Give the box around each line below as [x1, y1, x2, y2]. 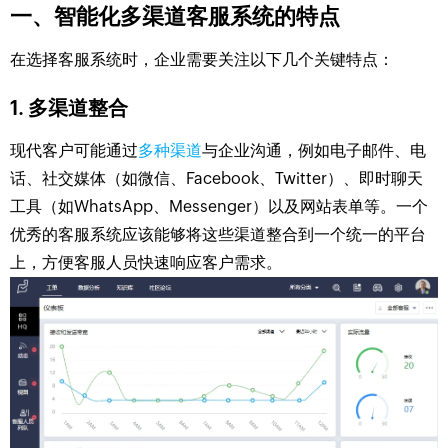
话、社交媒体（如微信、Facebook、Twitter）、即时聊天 [10, 168, 423, 188]
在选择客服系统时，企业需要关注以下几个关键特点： [10, 49, 394, 69]
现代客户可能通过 [10, 140, 138, 160]
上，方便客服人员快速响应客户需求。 [10, 252, 282, 272]
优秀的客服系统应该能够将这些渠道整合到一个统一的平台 [10, 224, 426, 244]
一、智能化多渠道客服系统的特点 [10, 3, 340, 29]
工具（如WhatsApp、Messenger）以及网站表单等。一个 [10, 196, 428, 216]
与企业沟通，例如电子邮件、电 [202, 140, 426, 160]
